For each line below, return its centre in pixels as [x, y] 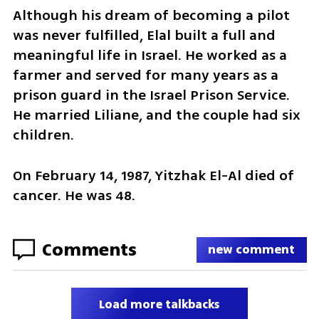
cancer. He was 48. [74, 196]
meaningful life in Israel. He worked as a [150, 56]
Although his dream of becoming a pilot [151, 16]
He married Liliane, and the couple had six [156, 115]
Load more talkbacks [159, 305]
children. [43, 135]
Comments [89, 249]
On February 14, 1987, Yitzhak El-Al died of [153, 176]
